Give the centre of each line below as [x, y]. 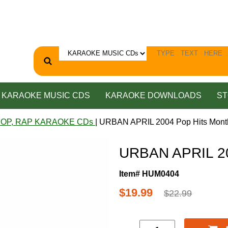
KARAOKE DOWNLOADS [153, 95]
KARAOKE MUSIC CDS [46, 95]
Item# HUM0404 [149, 174]
